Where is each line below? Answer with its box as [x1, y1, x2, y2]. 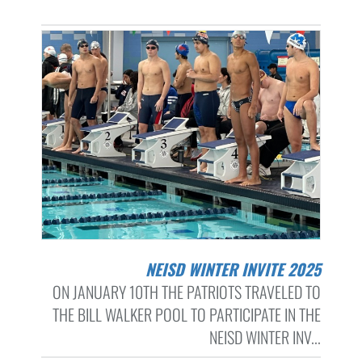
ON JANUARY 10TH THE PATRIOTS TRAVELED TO [52, 280, 321, 305]
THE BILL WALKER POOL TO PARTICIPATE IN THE [52, 302, 321, 327]
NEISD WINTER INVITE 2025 [154, 257, 321, 282]
